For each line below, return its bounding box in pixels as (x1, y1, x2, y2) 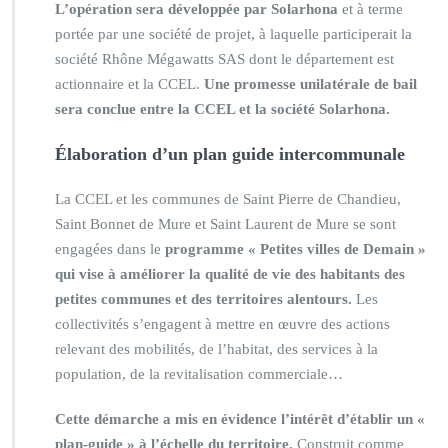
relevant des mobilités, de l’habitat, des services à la (55, 340, 378, 357)
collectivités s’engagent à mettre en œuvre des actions (55, 315, 390, 332)
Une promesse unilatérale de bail (204, 75, 417, 92)
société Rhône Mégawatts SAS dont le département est (55, 50, 394, 67)
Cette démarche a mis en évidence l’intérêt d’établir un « (55, 410, 425, 427)
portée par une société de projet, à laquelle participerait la (55, 25, 412, 42)
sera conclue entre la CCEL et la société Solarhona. (55, 100, 390, 117)
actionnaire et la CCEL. (55, 75, 204, 92)
